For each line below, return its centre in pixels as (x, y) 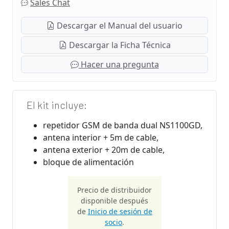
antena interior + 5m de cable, (101, 137)
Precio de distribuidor (114, 190)
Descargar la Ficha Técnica (119, 45)
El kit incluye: (57, 105)
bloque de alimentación (88, 162)
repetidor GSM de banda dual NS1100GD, (123, 125)
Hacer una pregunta (119, 64)
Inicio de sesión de (120, 211)
